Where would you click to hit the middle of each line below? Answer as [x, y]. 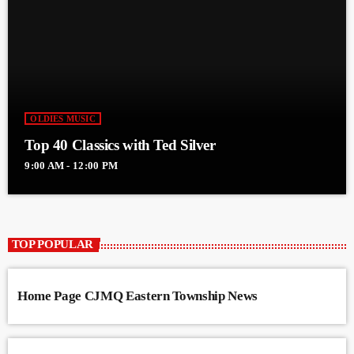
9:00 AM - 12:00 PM [72, 166]
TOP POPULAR [53, 245]
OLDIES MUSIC [63, 119]
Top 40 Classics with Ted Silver [120, 145]
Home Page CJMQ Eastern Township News [137, 296]
